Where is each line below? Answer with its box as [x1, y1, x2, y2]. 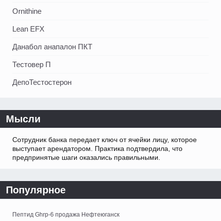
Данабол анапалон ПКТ [12, 42, 92, 51]
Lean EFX [12, 25, 44, 34]
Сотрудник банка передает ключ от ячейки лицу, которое [12, 136, 197, 144]
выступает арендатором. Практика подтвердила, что [12, 145, 183, 153]
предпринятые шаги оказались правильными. [12, 153, 160, 162]
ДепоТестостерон [12, 78, 72, 87]
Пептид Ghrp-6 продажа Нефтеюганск [12, 211, 119, 219]
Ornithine [12, 7, 41, 16]
